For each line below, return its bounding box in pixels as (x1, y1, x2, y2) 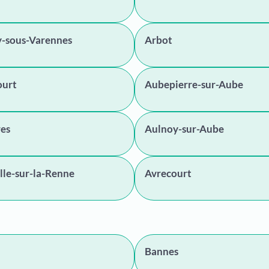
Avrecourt (145, 167, 192, 180)
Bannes (145, 245, 178, 258)
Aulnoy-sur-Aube (145, 122, 224, 135)
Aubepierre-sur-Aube (145, 78, 243, 91)
